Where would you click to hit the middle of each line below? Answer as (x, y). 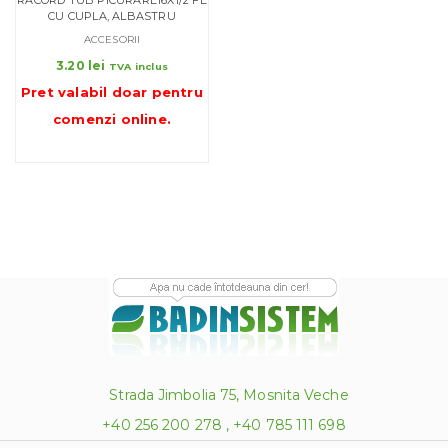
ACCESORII (112, 39)
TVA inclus (138, 66)
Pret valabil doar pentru (112, 91)
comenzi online (109, 118)
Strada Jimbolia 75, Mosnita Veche (229, 394)
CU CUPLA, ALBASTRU (112, 15)
